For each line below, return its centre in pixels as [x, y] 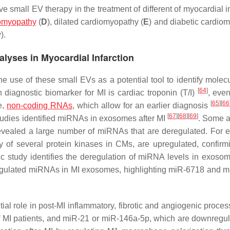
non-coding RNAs [40, 105]
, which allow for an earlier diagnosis [141, 105]
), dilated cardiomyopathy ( [95, 22]
